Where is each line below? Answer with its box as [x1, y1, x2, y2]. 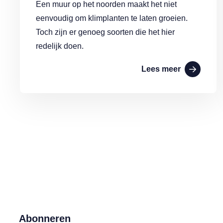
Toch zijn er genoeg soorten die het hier [36, 28, 175, 36]
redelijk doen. [36, 42, 86, 50]
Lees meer [141, 65, 181, 73]
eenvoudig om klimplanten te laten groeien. [36, 14, 188, 22]
